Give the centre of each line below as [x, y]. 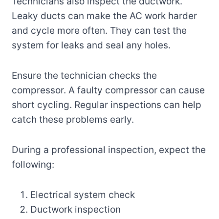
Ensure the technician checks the [84, 75]
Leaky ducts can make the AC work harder [104, 16]
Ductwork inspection [76, 209]
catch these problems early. [73, 119]
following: [33, 164]
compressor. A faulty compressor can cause [108, 90]
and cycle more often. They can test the [99, 30]
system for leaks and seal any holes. [91, 45]
